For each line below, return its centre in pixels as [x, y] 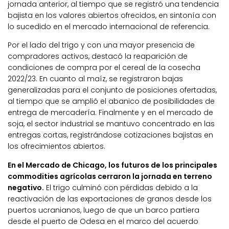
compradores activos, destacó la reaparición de [98, 56]
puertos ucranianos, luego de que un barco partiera [104, 210]
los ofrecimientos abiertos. [56, 146]
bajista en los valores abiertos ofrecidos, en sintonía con [112, 16]
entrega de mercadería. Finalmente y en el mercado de [110, 113]
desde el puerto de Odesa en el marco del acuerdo [103, 221]
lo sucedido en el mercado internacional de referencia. [109, 27]
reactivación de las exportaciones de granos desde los [110, 199]
